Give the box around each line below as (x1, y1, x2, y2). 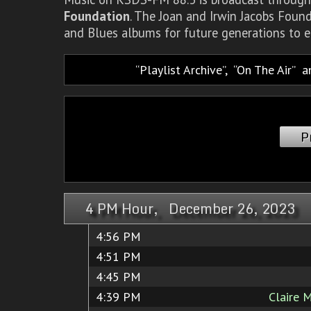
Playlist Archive (140, 61, 222, 78)
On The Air (237, 61, 292, 78)
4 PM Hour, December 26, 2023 (85, 196, 295, 220)
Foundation (64, 7, 130, 24)
